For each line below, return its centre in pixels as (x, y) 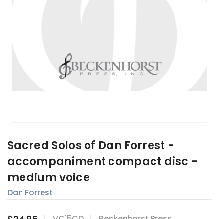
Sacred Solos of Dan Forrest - (91, 146)
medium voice (49, 178)
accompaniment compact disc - (102, 162)
